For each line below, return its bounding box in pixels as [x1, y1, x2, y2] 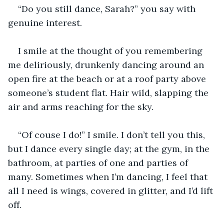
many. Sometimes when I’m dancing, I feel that [8, 170, 210, 182]
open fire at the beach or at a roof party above [8, 72, 208, 84]
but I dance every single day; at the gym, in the [8, 142, 212, 154]
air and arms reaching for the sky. [8, 100, 153, 112]
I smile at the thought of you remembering [18, 44, 205, 56]
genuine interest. [8, 16, 82, 28]
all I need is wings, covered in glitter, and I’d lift [8, 184, 215, 196]
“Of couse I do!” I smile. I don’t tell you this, [18, 128, 207, 140]
